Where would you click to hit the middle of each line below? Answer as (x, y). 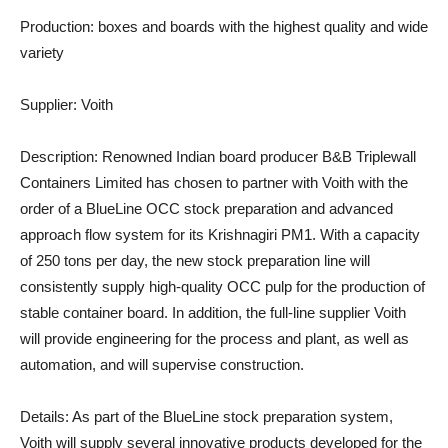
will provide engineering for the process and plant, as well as (214, 339)
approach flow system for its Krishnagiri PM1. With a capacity (220, 235)
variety (42, 53)
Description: (59, 157)
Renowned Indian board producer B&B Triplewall (257, 157)
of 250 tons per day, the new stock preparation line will (195, 261)
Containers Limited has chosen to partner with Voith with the (214, 183)
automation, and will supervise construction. (162, 365)
